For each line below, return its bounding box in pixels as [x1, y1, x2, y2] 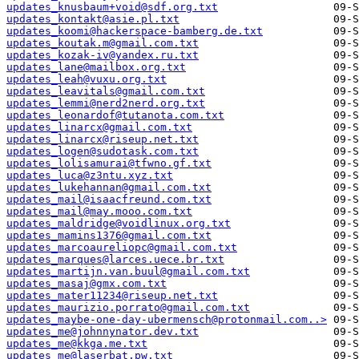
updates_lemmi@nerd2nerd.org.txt [6, 97, 205, 110]
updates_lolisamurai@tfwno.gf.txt [6, 157, 212, 170]
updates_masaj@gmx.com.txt [6, 277, 167, 290]
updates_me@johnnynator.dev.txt [6, 325, 199, 338]
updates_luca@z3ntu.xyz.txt [6, 169, 173, 182]
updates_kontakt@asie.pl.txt [6, 13, 179, 26]
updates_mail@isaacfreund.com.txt [6, 193, 212, 206]
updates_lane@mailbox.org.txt [6, 61, 186, 74]
